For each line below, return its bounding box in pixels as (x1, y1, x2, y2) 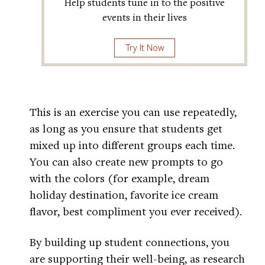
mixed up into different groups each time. (30, 137, 235, 153)
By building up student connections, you (30, 234, 230, 250)
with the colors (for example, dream (30, 170, 209, 186)
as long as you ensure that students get (30, 121, 222, 136)
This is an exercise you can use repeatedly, (30, 104, 237, 119)
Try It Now (124, 41, 164, 54)
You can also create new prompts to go (30, 154, 223, 169)
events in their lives (102, 10, 187, 24)
